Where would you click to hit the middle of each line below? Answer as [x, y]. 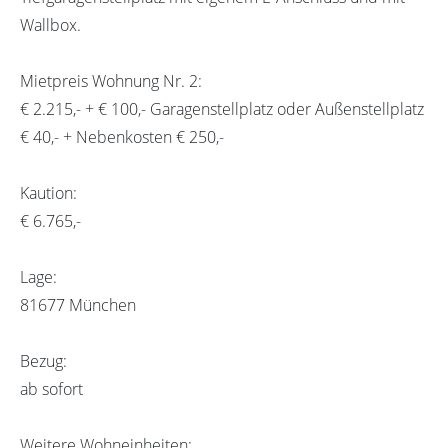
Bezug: [43, 360]
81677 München [78, 304]
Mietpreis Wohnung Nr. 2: [111, 80]
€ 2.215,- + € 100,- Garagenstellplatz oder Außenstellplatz [222, 108]
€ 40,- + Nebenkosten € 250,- [122, 136]
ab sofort [51, 388]
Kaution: [48, 192]
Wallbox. [50, 24]
